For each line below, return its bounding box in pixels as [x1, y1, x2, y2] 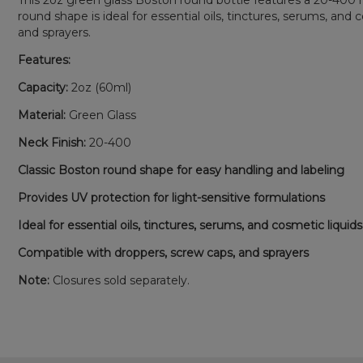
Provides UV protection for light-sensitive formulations [18, 190, 326, 206]
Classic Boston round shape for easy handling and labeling [18, 163, 345, 178]
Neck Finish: [18, 135, 87, 151]
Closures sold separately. [49, 273, 190, 288]
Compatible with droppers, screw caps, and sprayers [18, 246, 310, 261]
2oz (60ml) [68, 80, 132, 96]
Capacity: [18, 80, 69, 96]
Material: [18, 108, 66, 123]
